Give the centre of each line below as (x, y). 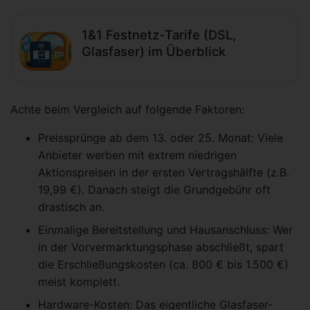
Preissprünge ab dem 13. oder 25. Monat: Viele (161, 138)
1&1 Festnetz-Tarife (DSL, (159, 35)
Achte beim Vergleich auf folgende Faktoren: (127, 110)
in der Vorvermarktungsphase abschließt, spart (161, 247)
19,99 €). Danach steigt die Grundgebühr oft (154, 190)
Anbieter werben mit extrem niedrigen (137, 155)
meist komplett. (79, 282)
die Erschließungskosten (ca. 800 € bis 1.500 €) (163, 265)
